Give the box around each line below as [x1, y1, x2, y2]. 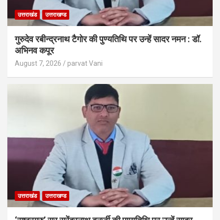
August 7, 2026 [15, 59, 61, 67]
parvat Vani [67, 59, 103, 67]
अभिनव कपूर [15, 45, 54, 55]
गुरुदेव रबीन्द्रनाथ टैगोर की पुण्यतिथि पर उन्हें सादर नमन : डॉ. [15, 33, 202, 44]
